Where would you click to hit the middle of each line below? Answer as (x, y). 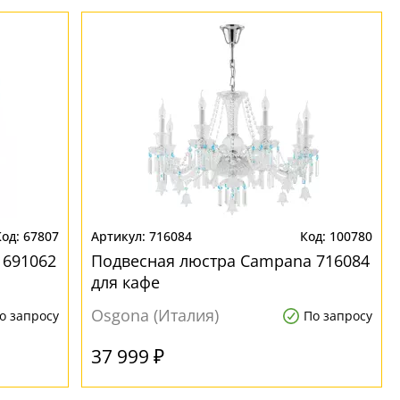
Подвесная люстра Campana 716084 (231, 261)
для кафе (126, 282)
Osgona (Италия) (155, 315)
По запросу (337, 316)
